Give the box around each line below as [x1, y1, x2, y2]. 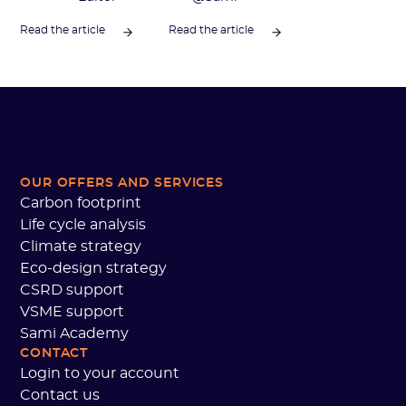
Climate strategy [20, 239, 142, 255]
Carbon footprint [20, 196, 142, 211]
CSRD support [20, 283, 125, 298]
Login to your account [20, 366, 180, 382]
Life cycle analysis [20, 217, 147, 233]
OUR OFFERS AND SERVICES [20, 177, 224, 190]
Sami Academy [20, 326, 130, 342]
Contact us [20, 388, 101, 403]
